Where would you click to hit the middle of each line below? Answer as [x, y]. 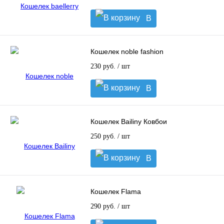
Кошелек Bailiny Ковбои [129, 122]
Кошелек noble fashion [127, 52]
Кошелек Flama [116, 192]
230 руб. [104, 66]
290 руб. [104, 206]
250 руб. [104, 136]
